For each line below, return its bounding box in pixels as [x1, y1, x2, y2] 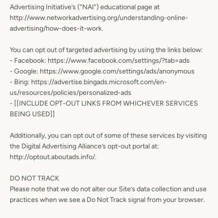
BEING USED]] [10, 110, 55, 118]
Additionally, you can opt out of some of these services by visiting [10, 131, 207, 140]
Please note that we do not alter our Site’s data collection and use [10, 185, 207, 193]
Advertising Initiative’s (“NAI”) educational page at [10, 3, 160, 11]
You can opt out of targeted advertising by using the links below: [10, 46, 203, 54]
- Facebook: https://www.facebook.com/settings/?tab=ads [10, 56, 190, 65]
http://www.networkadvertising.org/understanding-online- [10, 14, 188, 22]
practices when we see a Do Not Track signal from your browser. [10, 196, 205, 204]
